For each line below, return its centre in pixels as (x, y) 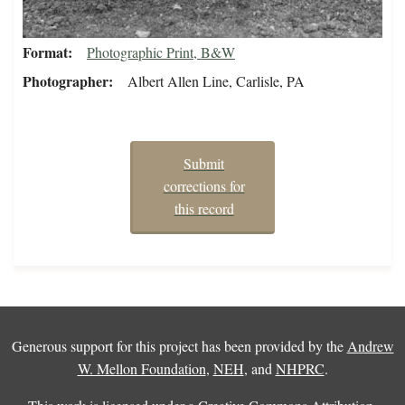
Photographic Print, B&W (161, 52)
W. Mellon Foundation (141, 369)
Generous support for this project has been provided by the (179, 346)
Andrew (370, 346)
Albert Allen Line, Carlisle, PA (216, 80)
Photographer (66, 80)
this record (204, 209)
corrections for (204, 186)
